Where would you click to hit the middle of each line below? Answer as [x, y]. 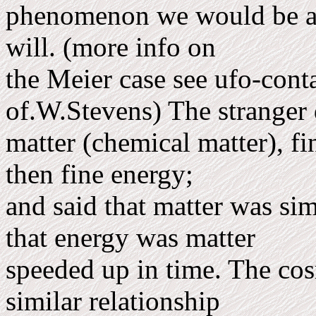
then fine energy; [103, 174]
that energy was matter [134, 237]
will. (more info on [114, 47]
